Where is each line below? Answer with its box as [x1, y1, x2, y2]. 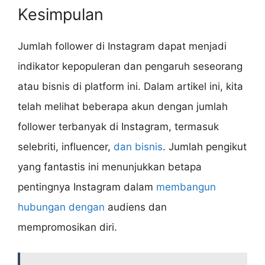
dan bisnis [114, 141, 163, 153]
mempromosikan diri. [18, 221, 117, 234]
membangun [156, 181, 216, 193]
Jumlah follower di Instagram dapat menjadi [18, 40, 227, 53]
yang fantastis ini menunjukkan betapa [18, 161, 202, 173]
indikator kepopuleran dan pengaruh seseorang [18, 60, 243, 73]
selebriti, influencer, [18, 141, 114, 153]
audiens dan [105, 201, 167, 214]
